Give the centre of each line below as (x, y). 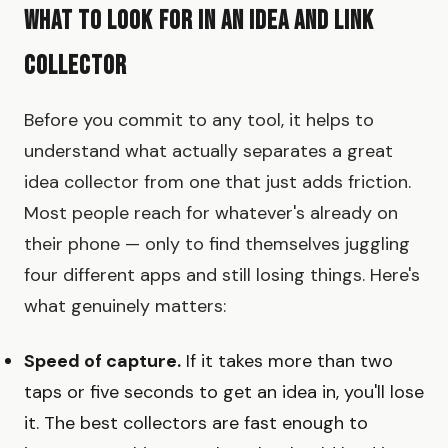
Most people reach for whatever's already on (211, 212)
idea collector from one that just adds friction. (217, 181)
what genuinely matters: (125, 305)
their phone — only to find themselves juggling (217, 243)
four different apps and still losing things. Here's (222, 274)
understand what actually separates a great (208, 150)
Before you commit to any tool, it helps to (199, 119)
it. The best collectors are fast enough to (196, 422)
